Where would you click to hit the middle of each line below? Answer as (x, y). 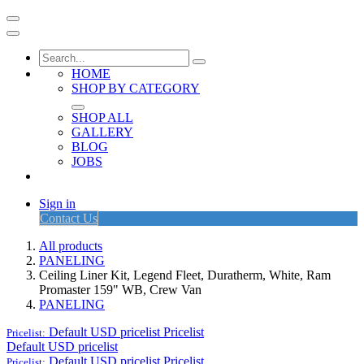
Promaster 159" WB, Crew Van (120, 290)
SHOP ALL (102, 117)
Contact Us (69, 218)
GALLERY (102, 132)
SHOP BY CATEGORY (136, 88)
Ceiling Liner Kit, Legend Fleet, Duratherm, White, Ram (185, 275)
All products (71, 246)
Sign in (57, 204)
